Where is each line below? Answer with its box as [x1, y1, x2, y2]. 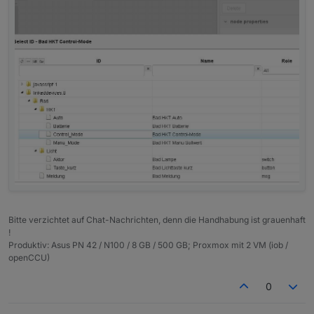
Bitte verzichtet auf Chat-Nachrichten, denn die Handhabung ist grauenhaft [8, 214, 306, 226]
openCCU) [8, 252, 50, 264]
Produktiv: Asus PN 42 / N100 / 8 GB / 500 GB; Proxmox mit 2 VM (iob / [8, 240, 288, 251]
